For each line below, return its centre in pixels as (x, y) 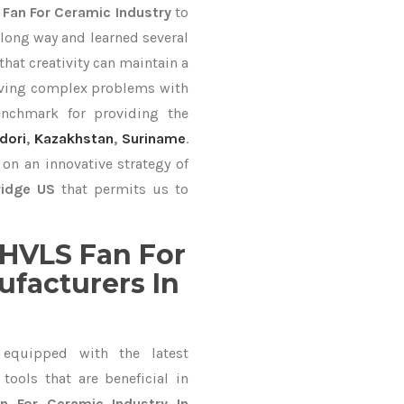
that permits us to (122, 189)
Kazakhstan (74, 138)
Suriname (154, 138)
